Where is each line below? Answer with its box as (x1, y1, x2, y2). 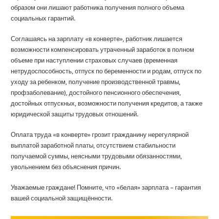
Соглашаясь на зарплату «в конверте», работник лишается (11, 35, 183, 43)
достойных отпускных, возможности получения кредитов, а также (11, 100, 203, 107)
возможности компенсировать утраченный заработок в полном (11, 46, 195, 53)
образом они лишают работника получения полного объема (11, 4, 185, 11)
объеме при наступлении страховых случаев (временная (11, 57, 178, 64)
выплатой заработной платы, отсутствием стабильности (11, 142, 176, 149)
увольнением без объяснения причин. (11, 163, 121, 171)
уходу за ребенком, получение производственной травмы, (11, 78, 181, 86)
